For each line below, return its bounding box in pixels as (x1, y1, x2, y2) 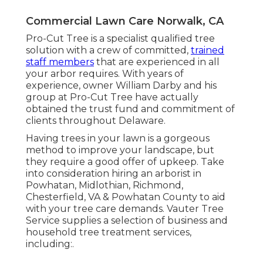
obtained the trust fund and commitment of (26, 103, 235, 114)
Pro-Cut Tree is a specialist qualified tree (26, 32, 215, 44)
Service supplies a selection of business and (26, 214, 228, 226)
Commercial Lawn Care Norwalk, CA (26, 14, 224, 28)
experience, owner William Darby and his (26, 79, 217, 91)
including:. (26, 238, 74, 249)
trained (191, 44, 224, 56)
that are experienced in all (94, 56, 220, 68)
